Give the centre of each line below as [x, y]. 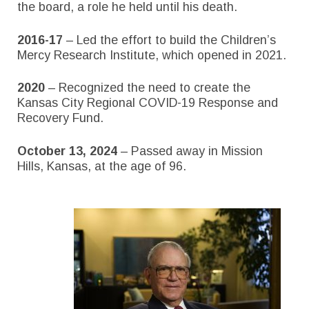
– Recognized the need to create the [148, 88]
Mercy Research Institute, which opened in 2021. [152, 55]
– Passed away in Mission [192, 151]
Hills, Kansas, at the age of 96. [102, 166]
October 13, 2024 [69, 151]
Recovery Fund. [60, 118]
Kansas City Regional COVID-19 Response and [148, 103]
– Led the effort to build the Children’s [169, 40]
